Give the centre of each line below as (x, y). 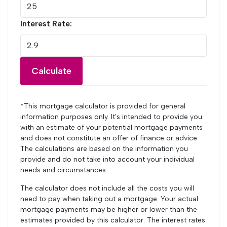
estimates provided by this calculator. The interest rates (113, 220)
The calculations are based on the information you (104, 149)
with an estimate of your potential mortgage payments (111, 127)
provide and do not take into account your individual (107, 159)
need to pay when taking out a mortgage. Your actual (109, 199)
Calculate (51, 71)
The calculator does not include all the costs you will (107, 188)
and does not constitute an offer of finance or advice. (109, 138)
